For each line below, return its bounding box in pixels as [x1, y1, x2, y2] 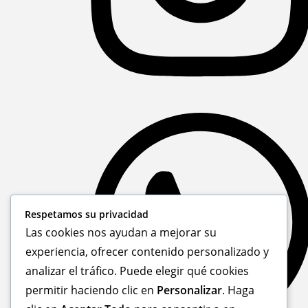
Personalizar [157, 283, 222, 298]
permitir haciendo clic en [25, 283, 157, 298]
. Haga [222, 283, 254, 298]
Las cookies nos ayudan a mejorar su [25, 225, 217, 240]
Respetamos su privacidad [25, 208, 148, 221]
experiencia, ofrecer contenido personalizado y [25, 244, 269, 259]
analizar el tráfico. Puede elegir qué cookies [25, 263, 249, 278]
